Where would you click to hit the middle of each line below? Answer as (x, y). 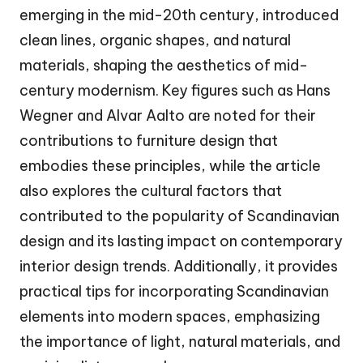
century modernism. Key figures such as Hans (175, 91)
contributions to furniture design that (149, 141)
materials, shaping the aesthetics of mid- (164, 66)
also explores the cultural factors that (151, 191)
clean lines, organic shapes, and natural (155, 41)
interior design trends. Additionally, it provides (179, 267)
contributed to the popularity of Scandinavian (179, 216)
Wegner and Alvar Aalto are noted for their (168, 116)
